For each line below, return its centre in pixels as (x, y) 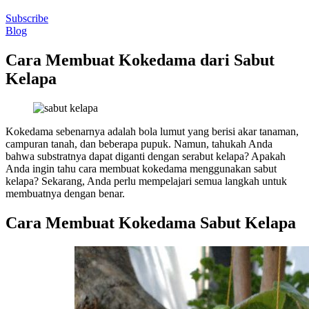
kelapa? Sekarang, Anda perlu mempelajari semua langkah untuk (146, 181)
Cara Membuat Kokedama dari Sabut (140, 60)
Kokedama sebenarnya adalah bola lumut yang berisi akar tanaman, (152, 131)
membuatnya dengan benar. (65, 193)
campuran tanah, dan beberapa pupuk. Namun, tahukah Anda (139, 143)
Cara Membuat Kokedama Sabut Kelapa (151, 222)
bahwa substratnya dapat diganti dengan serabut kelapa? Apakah (146, 156)
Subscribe (27, 18)
